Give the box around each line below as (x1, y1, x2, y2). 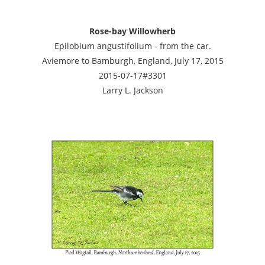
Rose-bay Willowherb (89, 25, 176, 37)
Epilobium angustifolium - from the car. (54, 40, 211, 51)
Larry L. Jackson (102, 84, 163, 96)
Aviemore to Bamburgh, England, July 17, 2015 (41, 54, 224, 66)
